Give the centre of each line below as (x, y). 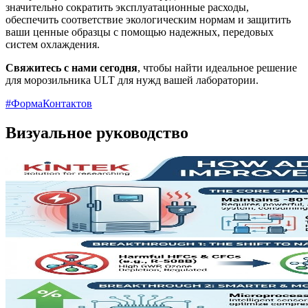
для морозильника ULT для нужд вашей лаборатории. (132, 80)
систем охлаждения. (53, 45)
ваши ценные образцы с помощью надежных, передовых (140, 32)
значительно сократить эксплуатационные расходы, (127, 8)
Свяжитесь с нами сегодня (71, 68)
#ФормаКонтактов (49, 104)
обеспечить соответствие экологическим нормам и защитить (148, 20)
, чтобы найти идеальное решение (217, 68)
